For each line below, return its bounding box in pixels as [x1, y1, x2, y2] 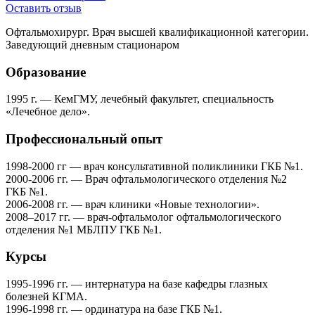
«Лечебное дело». [6, 105, 90, 118]
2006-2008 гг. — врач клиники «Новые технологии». [6, 198, 259, 210]
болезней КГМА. [6, 290, 87, 303]
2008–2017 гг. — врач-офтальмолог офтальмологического [6, 210, 281, 223]
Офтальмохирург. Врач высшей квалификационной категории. [6, 25, 309, 38]
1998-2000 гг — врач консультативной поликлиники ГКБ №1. [6, 160, 303, 172]
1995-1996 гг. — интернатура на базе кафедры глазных [6, 278, 268, 290]
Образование [6, 64, 86, 79]
